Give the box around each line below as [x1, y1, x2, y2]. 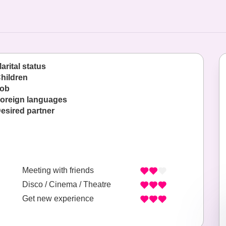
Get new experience [22, 194, 94, 203]
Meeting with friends [22, 166, 94, 175]
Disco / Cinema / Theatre [22, 180, 111, 189]
